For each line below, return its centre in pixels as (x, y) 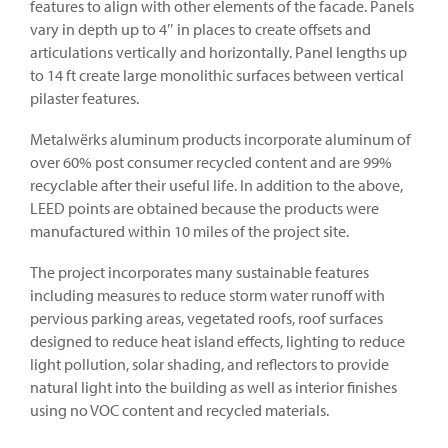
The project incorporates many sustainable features (199, 271)
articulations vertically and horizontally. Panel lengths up (218, 51)
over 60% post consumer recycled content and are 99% (211, 161)
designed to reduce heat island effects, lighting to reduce (217, 340)
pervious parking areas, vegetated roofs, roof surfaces (206, 317)
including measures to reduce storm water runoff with (207, 294)
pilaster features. (84, 97)
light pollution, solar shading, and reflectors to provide (209, 363)
